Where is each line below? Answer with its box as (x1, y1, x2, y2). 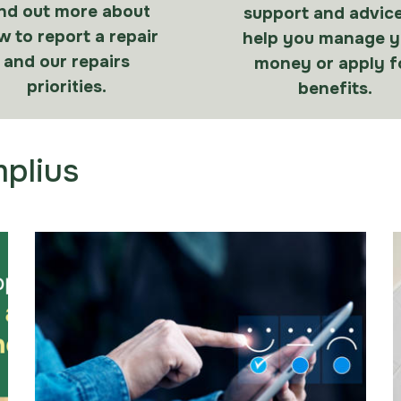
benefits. (297, 78, 372, 99)
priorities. (26, 76, 107, 98)
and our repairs (3, 51, 130, 73)
